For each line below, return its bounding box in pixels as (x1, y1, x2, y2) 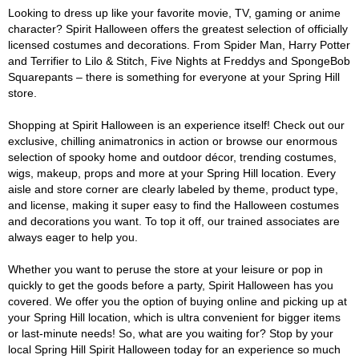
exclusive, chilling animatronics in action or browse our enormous (8, 135, 337, 147)
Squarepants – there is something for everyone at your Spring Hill (8, 71, 340, 83)
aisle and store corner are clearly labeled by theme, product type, (8, 183, 338, 196)
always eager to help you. (8, 231, 138, 244)
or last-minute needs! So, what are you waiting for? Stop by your (8, 327, 333, 340)
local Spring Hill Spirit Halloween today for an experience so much (8, 343, 341, 356)
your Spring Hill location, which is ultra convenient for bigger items (8, 311, 341, 324)
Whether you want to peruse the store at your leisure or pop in (8, 263, 323, 276)
